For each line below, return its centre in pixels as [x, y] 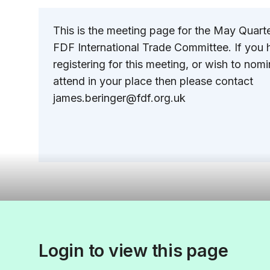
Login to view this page [133, 250]
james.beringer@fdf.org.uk [119, 98]
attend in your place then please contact [153, 81]
